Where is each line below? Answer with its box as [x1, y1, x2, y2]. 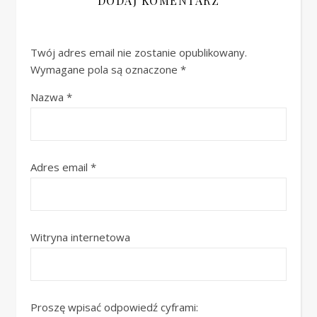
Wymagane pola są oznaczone [30, 62, 180, 76]
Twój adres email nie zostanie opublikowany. [30, 45, 247, 59]
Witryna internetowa [30, 229, 130, 244]
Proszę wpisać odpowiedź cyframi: [30, 299, 198, 314]
